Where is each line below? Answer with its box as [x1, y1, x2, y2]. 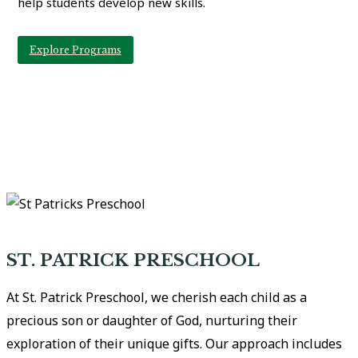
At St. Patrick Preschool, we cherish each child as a [6, 288, 308, 307]
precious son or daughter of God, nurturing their [6, 312, 298, 330]
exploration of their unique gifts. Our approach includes [6, 335, 343, 353]
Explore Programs [29, 44, 121, 57]
